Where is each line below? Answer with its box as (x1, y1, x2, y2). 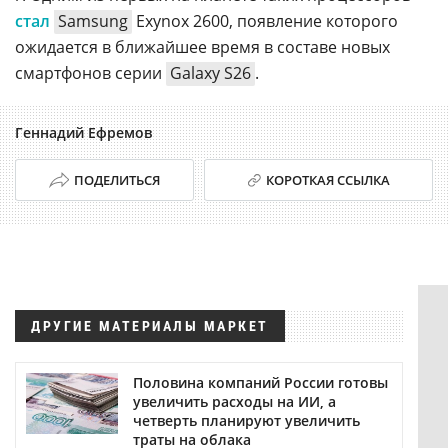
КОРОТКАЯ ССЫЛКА (265, 171, 390, 190)
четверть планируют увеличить (132, 411, 360, 431)
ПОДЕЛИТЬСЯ (73, 171, 160, 190)
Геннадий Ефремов (15, 123, 152, 143)
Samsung (58, 10, 128, 33)
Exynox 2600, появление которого (132, 10, 398, 33)
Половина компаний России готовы (132, 373, 388, 393)
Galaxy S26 (170, 62, 251, 85)
